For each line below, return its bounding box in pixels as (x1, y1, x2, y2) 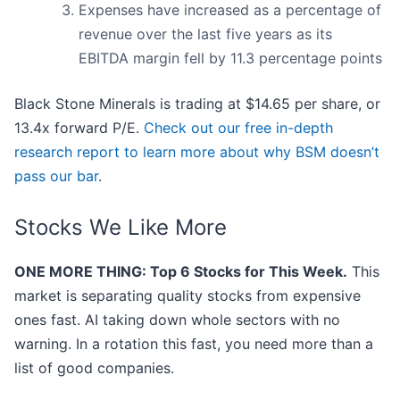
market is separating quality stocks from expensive (14, 287, 361, 305)
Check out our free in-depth (144, 119, 333, 137)
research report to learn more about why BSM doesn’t (14, 143, 379, 162)
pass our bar (14, 167, 98, 186)
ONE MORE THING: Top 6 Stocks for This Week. (14, 262, 347, 281)
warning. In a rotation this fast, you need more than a (14, 335, 373, 354)
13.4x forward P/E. (14, 119, 144, 137)
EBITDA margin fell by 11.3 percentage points (79, 49, 382, 68)
